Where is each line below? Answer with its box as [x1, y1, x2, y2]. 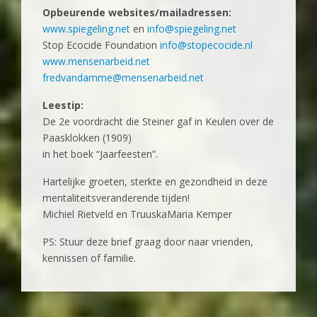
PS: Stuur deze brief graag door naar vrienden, [42, 235, 253, 249]
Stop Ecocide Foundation [42, 38, 160, 52]
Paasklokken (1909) [42, 131, 132, 145]
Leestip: [42, 98, 83, 113]
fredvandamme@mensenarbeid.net [42, 71, 204, 85]
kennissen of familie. [42, 251, 136, 265]
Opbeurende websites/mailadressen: [42, 6, 231, 20]
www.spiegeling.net [42, 22, 130, 36]
